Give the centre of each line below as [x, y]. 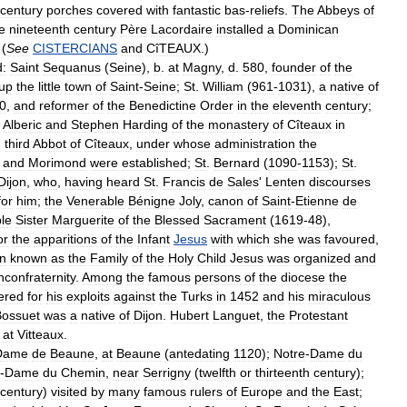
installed [240, 29]
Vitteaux [40, 334]
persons [218, 277]
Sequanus [72, 67]
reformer [64, 105]
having [84, 181]
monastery [238, 124]
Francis [184, 181]
